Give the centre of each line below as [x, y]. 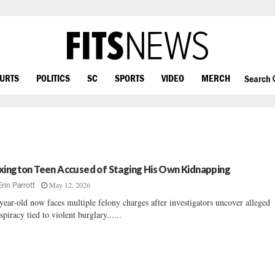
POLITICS [53, 78]
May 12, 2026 [70, 185]
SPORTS [130, 78]
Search [258, 79]
